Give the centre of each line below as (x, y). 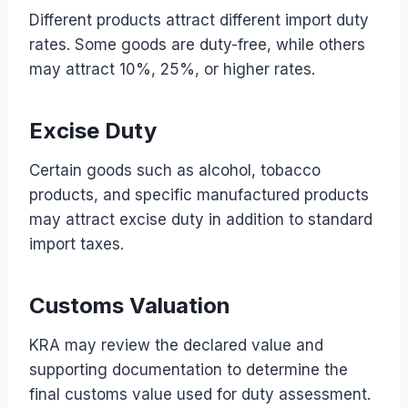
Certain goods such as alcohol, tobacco (175, 170)
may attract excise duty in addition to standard (201, 219)
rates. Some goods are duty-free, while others (197, 44)
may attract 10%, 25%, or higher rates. (172, 69)
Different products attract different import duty (199, 20)
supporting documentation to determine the (189, 369)
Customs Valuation (130, 305)
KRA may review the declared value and (176, 345)
